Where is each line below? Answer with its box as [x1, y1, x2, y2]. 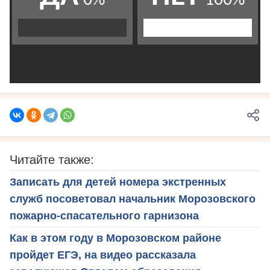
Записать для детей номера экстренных [10, 175, 226, 188]
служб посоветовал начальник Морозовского [10, 192, 256, 205]
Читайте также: [10, 152, 94, 166]
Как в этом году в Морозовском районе [10, 231, 221, 244]
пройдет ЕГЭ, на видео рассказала [10, 248, 196, 261]
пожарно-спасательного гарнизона [10, 209, 199, 222]
